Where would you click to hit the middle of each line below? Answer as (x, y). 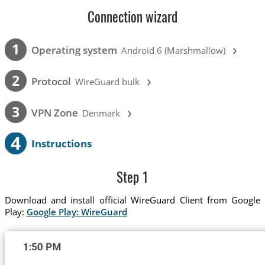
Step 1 (132, 179)
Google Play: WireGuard (77, 212)
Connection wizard (132, 19)
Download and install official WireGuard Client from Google (132, 200)
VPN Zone (54, 112)
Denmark (101, 113)
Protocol (51, 81)
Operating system (74, 50)
